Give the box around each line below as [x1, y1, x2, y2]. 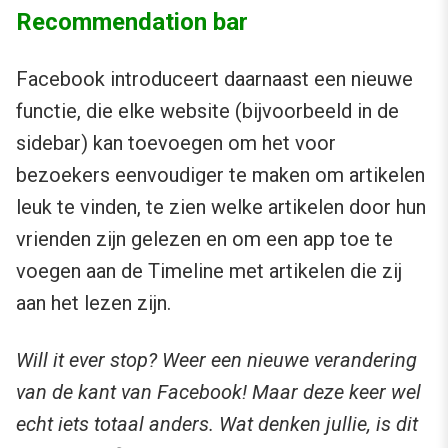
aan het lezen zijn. [16, 291, 171, 316]
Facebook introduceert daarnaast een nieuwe [16, 67, 413, 92]
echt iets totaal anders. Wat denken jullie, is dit [16, 412, 418, 437]
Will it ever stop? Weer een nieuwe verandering [16, 348, 417, 373]
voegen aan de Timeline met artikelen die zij [16, 259, 402, 284]
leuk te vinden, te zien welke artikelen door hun [16, 195, 426, 220]
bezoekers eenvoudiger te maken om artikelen [16, 163, 425, 188]
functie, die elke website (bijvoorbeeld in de [16, 99, 399, 124]
